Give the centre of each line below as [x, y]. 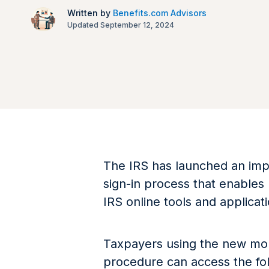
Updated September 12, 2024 [121, 25]
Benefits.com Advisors [160, 13]
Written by [90, 13]
